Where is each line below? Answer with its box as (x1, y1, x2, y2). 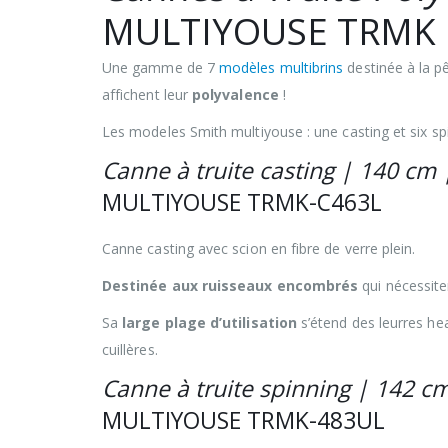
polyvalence (192, 84, 279, 104)
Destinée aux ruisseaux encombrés (102, 275, 359, 295)
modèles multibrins (219, 57, 344, 77)
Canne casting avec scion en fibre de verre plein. (102, 238, 416, 258)
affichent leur (102, 84, 193, 104)
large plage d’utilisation (122, 312, 297, 332)
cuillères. (102, 339, 158, 359)
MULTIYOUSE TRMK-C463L (102, 186, 382, 218)
